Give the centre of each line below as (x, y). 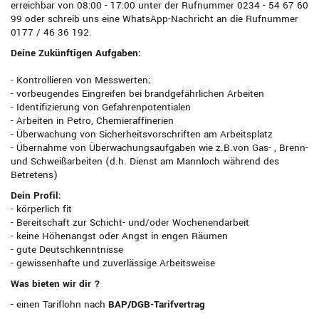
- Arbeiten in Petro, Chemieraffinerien (92, 121)
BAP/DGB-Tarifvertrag (157, 305)
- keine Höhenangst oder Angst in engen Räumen (119, 236)
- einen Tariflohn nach (59, 305)
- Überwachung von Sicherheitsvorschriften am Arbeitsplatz (142, 135)
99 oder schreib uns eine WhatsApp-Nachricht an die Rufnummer (155, 19)
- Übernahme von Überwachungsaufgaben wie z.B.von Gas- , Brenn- (159, 148)
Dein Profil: (36, 196)
